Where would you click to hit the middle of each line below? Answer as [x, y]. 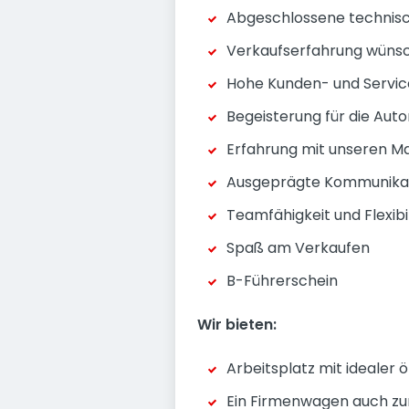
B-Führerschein [282, 281]
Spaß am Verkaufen [298, 248]
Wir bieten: [237, 325]
